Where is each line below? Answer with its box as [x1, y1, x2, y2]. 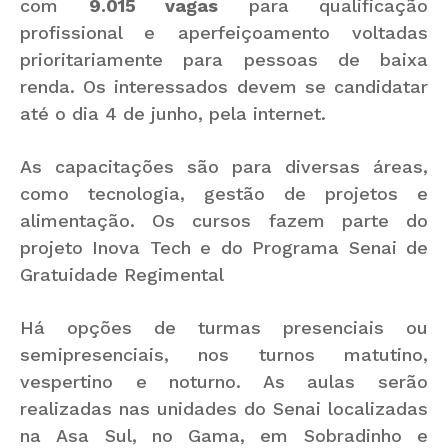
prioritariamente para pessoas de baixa [20, 48, 428, 70]
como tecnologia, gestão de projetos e [20, 182, 428, 204]
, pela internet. [198, 102, 326, 124]
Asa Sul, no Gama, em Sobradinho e [56, 424, 429, 446]
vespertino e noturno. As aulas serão [20, 370, 428, 392]
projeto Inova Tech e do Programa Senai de [20, 236, 428, 258]
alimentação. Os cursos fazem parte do [20, 209, 428, 231]
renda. [20, 75, 84, 97]
